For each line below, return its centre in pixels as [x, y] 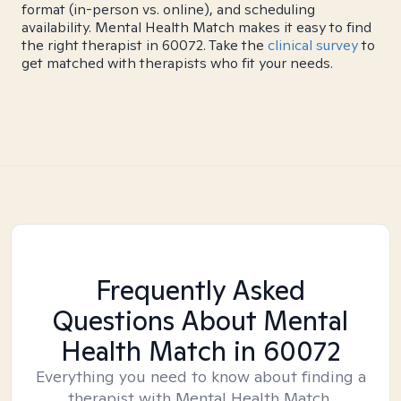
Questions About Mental [200, 320]
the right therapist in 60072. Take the [145, 45]
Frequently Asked [200, 290]
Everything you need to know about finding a [200, 376]
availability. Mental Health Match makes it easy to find [196, 27]
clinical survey [313, 45]
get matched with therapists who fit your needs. [177, 63]
